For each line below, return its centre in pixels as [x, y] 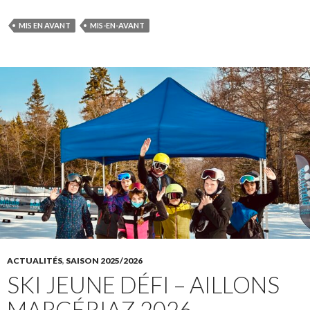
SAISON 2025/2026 [104, 260]
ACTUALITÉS [35, 260]
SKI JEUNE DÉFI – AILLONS [143, 284]
